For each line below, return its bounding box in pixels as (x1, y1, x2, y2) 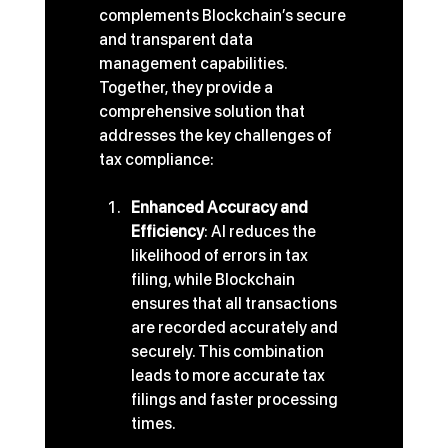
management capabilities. (98, 54, 290, 74)
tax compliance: (98, 150, 214, 170)
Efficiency (130, 222, 204, 242)
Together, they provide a (98, 78, 276, 98)
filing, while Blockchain (130, 270, 298, 290)
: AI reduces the (203, 222, 319, 242)
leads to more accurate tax (130, 366, 328, 386)
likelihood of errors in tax (130, 246, 311, 266)
